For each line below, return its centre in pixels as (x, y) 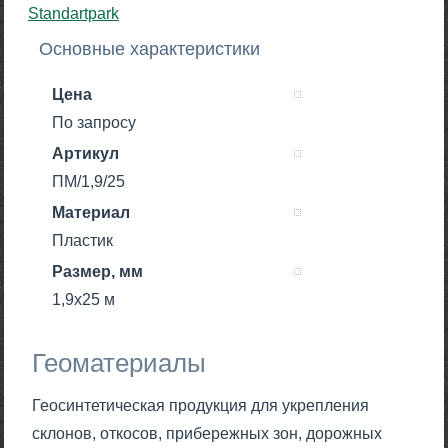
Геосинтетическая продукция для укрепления (201, 406)
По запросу (94, 123)
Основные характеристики (150, 49)
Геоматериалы (119, 363)
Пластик (83, 241)
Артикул (86, 154)
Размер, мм (98, 272)
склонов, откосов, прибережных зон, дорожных (207, 434)
